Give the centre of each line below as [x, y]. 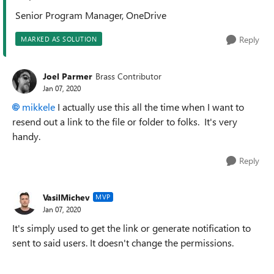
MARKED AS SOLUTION [59, 39]
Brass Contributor [128, 76]
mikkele [39, 107]
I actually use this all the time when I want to [150, 107]
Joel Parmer [68, 76]
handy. [26, 136]
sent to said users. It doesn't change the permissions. [123, 243]
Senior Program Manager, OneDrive [91, 15]
